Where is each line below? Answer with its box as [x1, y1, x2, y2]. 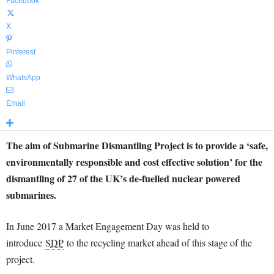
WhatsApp [6, 73, 40, 82]
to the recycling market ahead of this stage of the [64, 236, 252, 249]
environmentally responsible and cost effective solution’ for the [6, 155, 262, 169]
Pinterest [6, 48, 35, 56]
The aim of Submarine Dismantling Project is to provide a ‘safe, [6, 138, 268, 152]
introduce [6, 236, 45, 249]
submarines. [6, 188, 56, 202]
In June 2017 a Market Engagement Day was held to [6, 220, 209, 232]
